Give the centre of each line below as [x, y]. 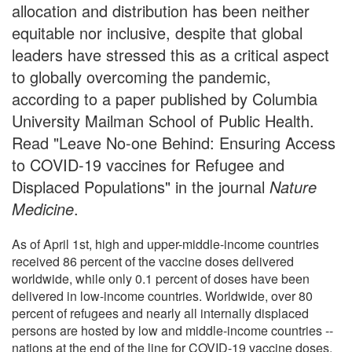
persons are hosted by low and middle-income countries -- [172, 330]
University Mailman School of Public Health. [163, 120]
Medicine [43, 208]
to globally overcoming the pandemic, [141, 76]
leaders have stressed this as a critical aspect [170, 54]
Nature [293, 186]
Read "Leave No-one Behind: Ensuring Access [174, 142]
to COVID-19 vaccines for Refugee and [148, 164]
